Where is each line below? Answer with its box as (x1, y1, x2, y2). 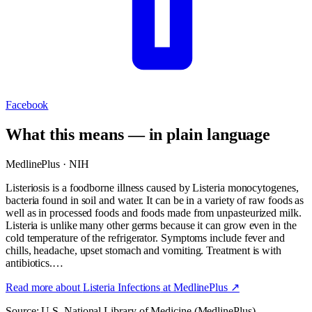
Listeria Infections (82, 281, 161, 293)
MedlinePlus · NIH (6, 157, 89, 170)
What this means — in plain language (6, 125, 271, 143)
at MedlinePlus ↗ (160, 281, 240, 293)
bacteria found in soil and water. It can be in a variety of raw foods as (6, 194, 304, 206)
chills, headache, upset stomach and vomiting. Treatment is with (6, 244, 281, 256)
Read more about (6, 281, 83, 293)
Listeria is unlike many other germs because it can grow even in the (6, 219, 297, 231)
